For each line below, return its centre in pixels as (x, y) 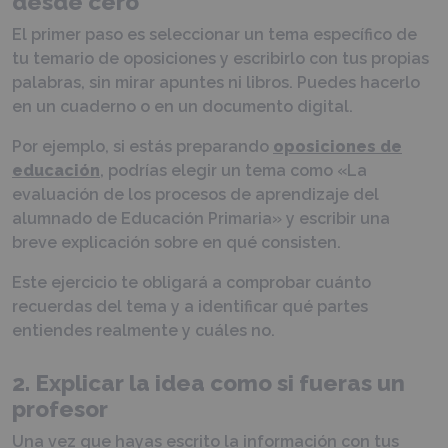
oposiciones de (337, 146)
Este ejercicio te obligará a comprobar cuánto (191, 282)
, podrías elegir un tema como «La (233, 170)
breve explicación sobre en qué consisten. (176, 242)
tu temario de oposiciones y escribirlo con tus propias (220, 58)
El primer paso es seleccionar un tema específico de (214, 34)
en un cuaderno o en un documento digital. (182, 106)
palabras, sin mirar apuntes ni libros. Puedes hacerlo (216, 82)
